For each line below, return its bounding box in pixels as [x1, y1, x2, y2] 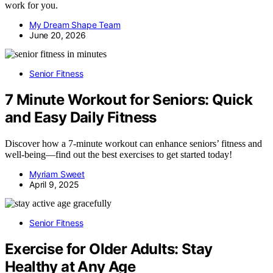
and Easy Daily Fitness [5, 108, 157, 127]
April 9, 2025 [29, 179, 79, 190]
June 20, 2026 [29, 30, 86, 41]
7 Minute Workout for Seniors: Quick [5, 91, 252, 109]
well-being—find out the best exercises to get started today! [5, 149, 232, 160]
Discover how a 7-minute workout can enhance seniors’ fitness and [5, 138, 262, 149]
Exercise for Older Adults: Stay [5, 239, 213, 258]
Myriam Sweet [29, 168, 85, 179]
